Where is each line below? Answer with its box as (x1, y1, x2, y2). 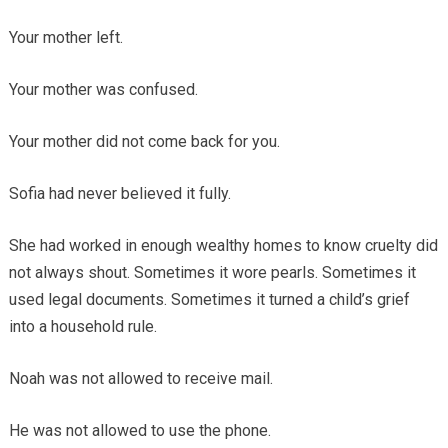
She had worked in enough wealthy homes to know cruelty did (8, 235, 438, 255)
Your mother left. (8, 27, 123, 47)
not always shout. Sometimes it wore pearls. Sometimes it (8, 262, 416, 282)
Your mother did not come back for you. (8, 131, 280, 151)
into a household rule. (8, 316, 157, 336)
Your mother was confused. (8, 79, 198, 99)
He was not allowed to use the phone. (8, 420, 271, 440)
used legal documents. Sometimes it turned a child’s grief (8, 289, 410, 309)
